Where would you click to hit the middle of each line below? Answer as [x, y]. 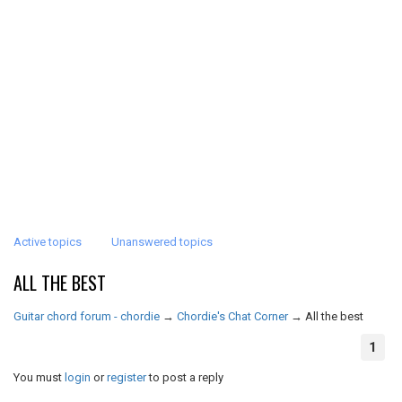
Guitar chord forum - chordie [87, 316]
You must [39, 377]
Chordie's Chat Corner [232, 316]
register [127, 377]
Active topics [48, 242]
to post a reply [185, 377]
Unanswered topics [162, 242]
